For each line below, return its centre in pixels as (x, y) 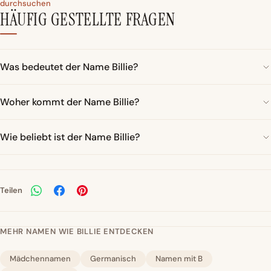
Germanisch (113, 259)
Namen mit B (179, 259)
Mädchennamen (40, 259)
